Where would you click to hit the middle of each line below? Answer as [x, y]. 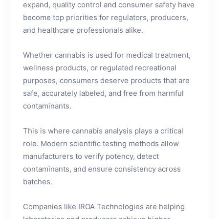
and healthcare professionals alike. [83, 30]
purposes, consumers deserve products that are [106, 80]
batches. [38, 182]
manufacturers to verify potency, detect [91, 156]
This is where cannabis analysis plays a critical [103, 131]
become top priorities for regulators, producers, [106, 17]
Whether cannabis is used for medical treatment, [107, 55]
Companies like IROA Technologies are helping [104, 207]
